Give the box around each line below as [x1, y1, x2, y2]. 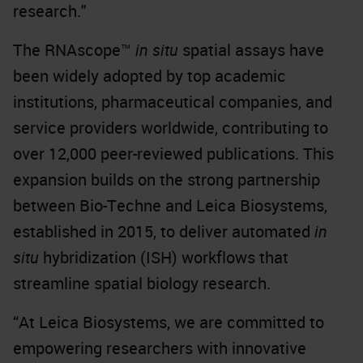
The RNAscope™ [13, 39, 135, 61]
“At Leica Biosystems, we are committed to [13, 311, 324, 333]
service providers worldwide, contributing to [13, 117, 328, 139]
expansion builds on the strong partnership [13, 169, 320, 190]
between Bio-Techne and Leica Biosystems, [13, 194, 327, 216]
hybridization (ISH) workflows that [39, 246, 288, 268]
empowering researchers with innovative [13, 337, 306, 359]
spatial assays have [178, 39, 324, 61]
